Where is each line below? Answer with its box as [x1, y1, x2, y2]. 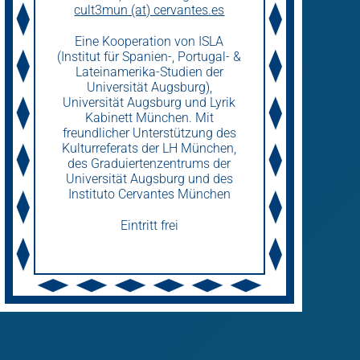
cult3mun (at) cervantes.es [74, 2, 225, 18]
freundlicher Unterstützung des [62, 125, 236, 141]
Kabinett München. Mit [84, 110, 214, 125]
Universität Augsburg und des [65, 171, 233, 186]
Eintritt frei [120, 218, 178, 233]
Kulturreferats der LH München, [62, 141, 237, 156]
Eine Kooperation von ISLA [75, 34, 224, 49]
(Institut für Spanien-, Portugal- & [57, 49, 242, 64]
